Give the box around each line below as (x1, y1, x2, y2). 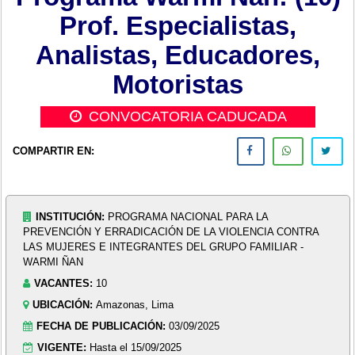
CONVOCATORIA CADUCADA (88, 108, 287, 124)
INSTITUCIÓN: (36, 210, 105, 223)
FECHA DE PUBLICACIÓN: (36, 319, 166, 332)
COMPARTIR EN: (12, 145, 94, 158)
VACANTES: (34, 277, 94, 289)
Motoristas (113, 70, 244, 99)
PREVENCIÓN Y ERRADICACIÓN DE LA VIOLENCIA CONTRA (23, 225, 319, 238)
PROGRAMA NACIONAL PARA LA (108, 210, 269, 223)
